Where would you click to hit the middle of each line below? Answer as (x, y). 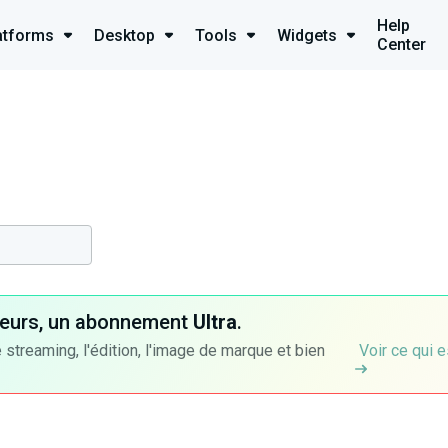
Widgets (307, 35)
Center (401, 44)
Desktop (124, 35)
